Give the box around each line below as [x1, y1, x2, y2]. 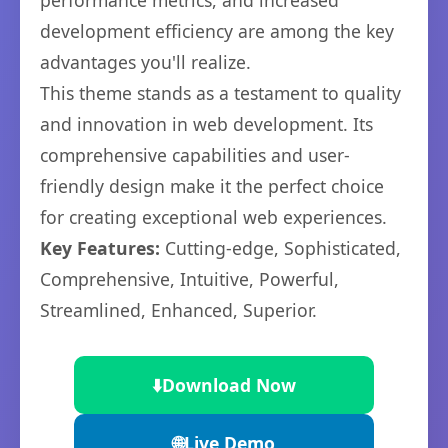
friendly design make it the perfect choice [40, 174, 384, 198]
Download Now [162, 373, 296, 397]
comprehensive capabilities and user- [40, 143, 350, 167]
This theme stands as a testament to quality [40, 81, 401, 105]
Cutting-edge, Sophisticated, [160, 236, 401, 260]
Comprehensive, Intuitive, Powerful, [40, 267, 339, 291]
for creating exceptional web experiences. [40, 205, 387, 229]
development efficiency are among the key [40, 19, 394, 43]
